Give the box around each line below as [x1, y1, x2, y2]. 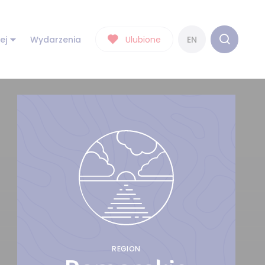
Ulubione [125, 33, 161, 46]
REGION [112, 243, 141, 254]
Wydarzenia [30, 33, 81, 46]
